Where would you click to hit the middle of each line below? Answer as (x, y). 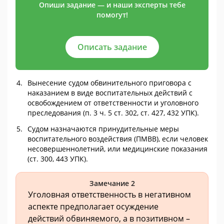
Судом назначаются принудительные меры (103, 129)
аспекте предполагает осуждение (93, 207)
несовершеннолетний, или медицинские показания (117, 149)
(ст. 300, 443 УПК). (58, 159)
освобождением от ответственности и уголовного (113, 103)
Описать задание (112, 47)
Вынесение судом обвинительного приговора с (109, 83)
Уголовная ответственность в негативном (109, 195)
